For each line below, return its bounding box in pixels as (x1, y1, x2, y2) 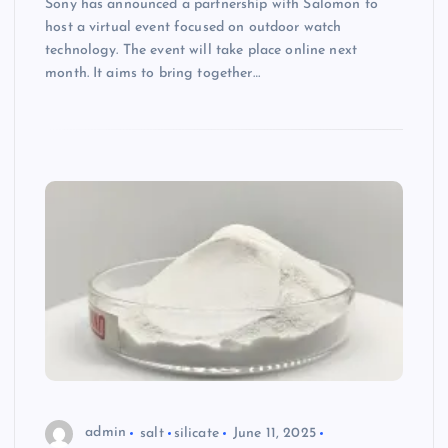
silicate (173, 425, 219, 441)
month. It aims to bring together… (45, 65, 260, 81)
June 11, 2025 (233, 425, 316, 441)
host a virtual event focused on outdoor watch (45, 19, 342, 35)
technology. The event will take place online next (45, 42, 357, 58)
